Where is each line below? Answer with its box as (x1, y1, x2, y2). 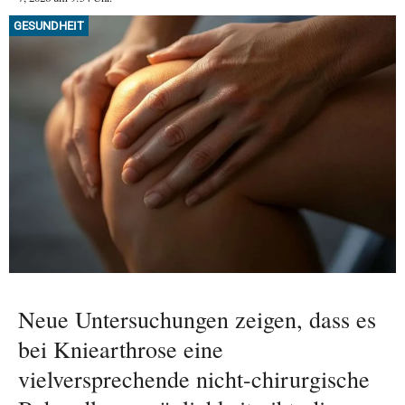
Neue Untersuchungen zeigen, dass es (18, 304, 376, 335)
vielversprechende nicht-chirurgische (18, 363, 370, 395)
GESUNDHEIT (14, 18, 84, 33)
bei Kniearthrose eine (18, 334, 223, 365)
